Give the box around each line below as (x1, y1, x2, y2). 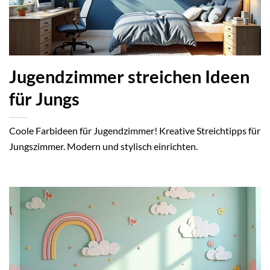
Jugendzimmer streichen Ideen (9, 66, 250, 87)
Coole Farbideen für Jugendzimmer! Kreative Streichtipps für (9, 124, 260, 136)
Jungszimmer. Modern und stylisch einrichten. (9, 140, 198, 152)
